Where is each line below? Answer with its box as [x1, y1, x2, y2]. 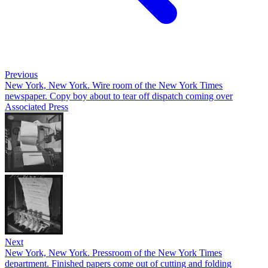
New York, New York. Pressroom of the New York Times [5, 248, 222, 258]
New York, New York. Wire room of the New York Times [5, 80, 223, 90]
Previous [5, 69, 38, 80]
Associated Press [5, 102, 68, 112]
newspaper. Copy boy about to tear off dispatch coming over [5, 91, 233, 101]
